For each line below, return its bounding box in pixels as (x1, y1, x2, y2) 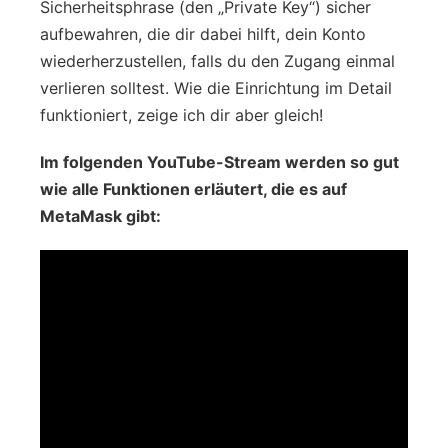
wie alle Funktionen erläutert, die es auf (40, 178, 347, 199)
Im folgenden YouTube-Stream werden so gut (40, 151, 399, 172)
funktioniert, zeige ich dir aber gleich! (40, 104, 323, 125)
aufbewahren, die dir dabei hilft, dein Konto (40, 23, 366, 44)
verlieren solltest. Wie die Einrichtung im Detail (40, 77, 392, 98)
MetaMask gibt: (40, 205, 161, 226)
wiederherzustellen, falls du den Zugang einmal (40, 50, 395, 71)
